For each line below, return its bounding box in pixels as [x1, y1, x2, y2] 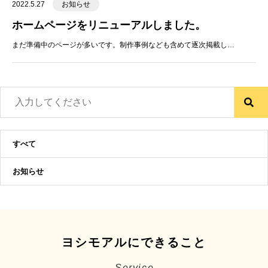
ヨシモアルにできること [62, 236, 206, 249]
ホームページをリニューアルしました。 [12, 19, 206, 31]
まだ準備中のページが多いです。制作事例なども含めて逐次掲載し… [12, 41, 234, 49]
